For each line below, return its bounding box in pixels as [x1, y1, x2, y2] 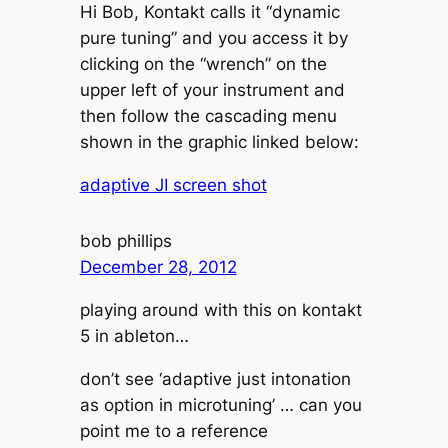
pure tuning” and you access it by [79, 27, 348, 48]
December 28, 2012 [79, 256, 237, 277]
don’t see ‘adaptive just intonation [79, 368, 351, 389]
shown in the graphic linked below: [79, 131, 359, 152]
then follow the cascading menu [79, 105, 337, 126]
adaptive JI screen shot [79, 174, 267, 195]
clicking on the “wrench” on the [79, 53, 327, 74]
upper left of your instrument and [79, 79, 345, 100]
